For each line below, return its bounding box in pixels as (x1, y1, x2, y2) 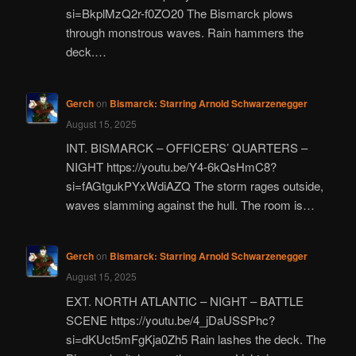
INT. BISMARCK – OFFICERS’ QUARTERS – (65, 138, 308, 156)
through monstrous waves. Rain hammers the (65, 24, 304, 41)
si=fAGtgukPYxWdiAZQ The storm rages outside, (65, 176, 323, 194)
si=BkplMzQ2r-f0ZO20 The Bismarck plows (65, 5, 293, 22)
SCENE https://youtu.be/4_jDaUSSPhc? (65, 311, 275, 328)
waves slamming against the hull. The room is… (65, 195, 315, 213)
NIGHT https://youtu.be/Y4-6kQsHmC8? (65, 157, 277, 175)
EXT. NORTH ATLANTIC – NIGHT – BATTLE (65, 292, 304, 309)
